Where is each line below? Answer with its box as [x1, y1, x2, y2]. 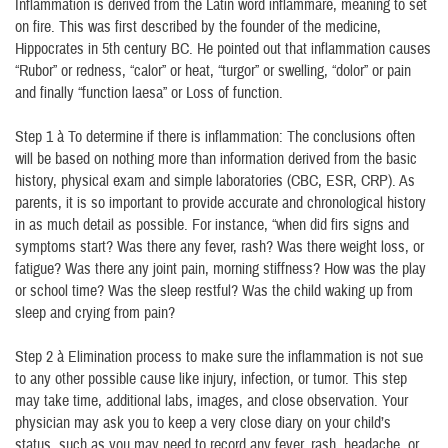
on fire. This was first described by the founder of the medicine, [15, 17, 381, 37]
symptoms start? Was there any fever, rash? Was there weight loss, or [15, 237, 424, 257]
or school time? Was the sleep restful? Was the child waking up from [15, 281, 413, 301]
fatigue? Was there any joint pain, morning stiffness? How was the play [15, 259, 426, 279]
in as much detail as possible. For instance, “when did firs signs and [15, 215, 409, 235]
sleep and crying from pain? [15, 303, 175, 323]
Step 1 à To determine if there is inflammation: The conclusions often [15, 127, 415, 147]
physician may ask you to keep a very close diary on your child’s [15, 413, 391, 433]
